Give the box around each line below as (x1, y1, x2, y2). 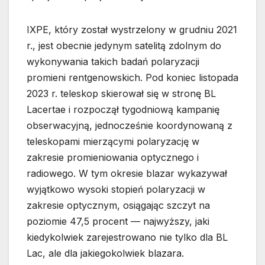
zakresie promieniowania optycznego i (27, 151, 199, 164)
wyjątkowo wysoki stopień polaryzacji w (27, 183, 205, 196)
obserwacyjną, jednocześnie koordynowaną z (27, 119, 232, 132)
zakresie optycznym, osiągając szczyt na (27, 199, 210, 212)
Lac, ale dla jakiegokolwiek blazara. (27, 247, 184, 260)
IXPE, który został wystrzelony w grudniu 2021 (27, 24, 237, 36)
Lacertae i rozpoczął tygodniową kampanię (27, 104, 219, 116)
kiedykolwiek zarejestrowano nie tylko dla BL (27, 231, 228, 244)
